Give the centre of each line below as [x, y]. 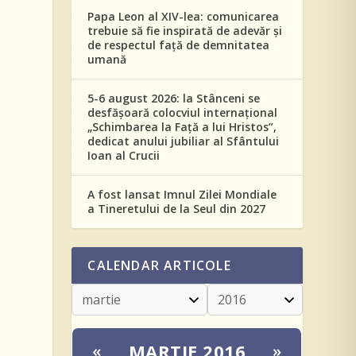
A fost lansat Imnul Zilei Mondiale [182, 194]
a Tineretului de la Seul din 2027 [177, 208]
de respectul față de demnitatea [179, 44]
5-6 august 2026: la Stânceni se [174, 98]
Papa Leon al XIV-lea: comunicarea [184, 16]
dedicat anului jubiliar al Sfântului [184, 141]
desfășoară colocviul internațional [183, 112]
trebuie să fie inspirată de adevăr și [185, 30]
